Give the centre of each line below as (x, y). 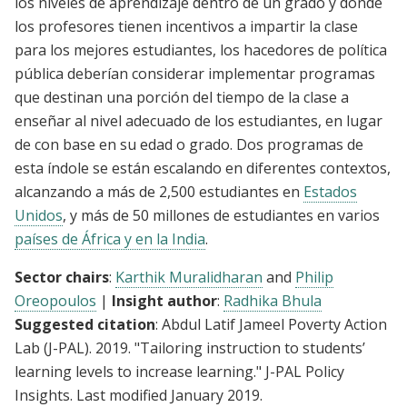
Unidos (39, 216)
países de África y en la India (110, 239)
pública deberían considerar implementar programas (195, 74)
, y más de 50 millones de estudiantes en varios (221, 216)
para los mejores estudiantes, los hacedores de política (201, 50)
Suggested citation (85, 325)
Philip (314, 278)
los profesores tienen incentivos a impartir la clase (186, 27)
